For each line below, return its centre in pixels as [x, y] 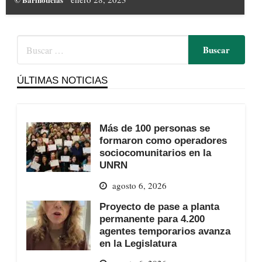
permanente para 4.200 [152, 218]
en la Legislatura [138, 243]
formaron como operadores [163, 141]
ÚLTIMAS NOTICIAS [62, 80]
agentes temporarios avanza [165, 231]
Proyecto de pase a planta [159, 206]
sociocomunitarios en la [155, 153]
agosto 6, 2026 [139, 185]
